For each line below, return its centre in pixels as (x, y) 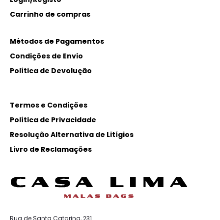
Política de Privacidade (53, 120)
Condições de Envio (46, 56)
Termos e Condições (49, 105)
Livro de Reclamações (51, 149)
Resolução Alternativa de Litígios (72, 135)
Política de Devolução (51, 71)
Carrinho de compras (50, 14)
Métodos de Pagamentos (57, 41)
